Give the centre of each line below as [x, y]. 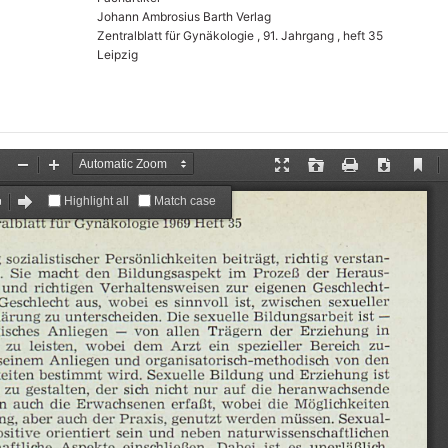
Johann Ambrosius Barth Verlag [183, 16]
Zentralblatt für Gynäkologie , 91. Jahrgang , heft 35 [239, 35]
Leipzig [117, 54]
